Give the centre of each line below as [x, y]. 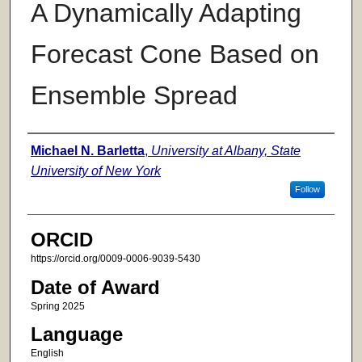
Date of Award [95, 287]
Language [76, 334]
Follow [307, 189]
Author [55, 149]
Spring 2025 [57, 306]
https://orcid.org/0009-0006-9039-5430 [115, 259]
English [47, 353]
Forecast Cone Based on [175, 55]
